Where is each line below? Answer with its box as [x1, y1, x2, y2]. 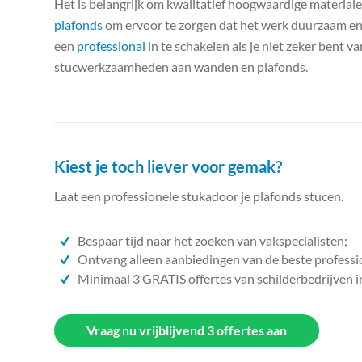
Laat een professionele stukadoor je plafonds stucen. [54, 188, 343, 204]
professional [77, 38, 145, 53]
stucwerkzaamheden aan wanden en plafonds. [54, 59, 308, 74]
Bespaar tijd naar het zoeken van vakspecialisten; [78, 233, 348, 249]
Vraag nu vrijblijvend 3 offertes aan [86, 322, 287, 338]
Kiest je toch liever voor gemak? [54, 156, 282, 176]
